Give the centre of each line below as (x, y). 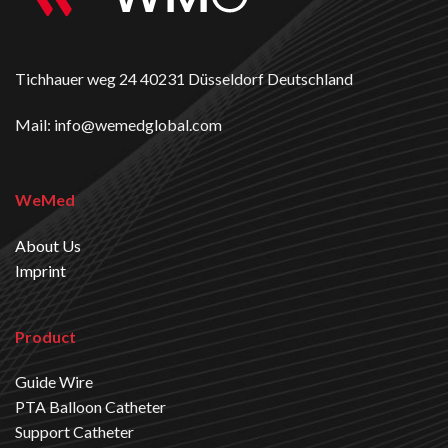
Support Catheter (74, 432)
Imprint (40, 271)
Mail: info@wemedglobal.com (118, 124)
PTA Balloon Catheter (90, 407)
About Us (47, 246)
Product (45, 336)
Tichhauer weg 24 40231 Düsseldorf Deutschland (184, 78)
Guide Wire (53, 382)
